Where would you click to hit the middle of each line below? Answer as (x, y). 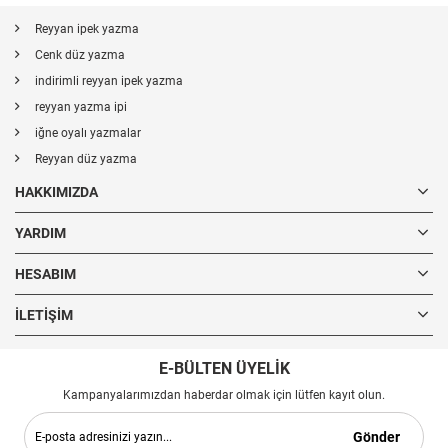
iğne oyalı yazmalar (88, 133)
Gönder (376, 437)
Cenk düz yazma (80, 55)
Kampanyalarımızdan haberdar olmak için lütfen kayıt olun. (224, 395)
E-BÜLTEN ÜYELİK (224, 368)
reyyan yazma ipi (81, 107)
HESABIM (45, 274)
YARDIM (40, 233)
